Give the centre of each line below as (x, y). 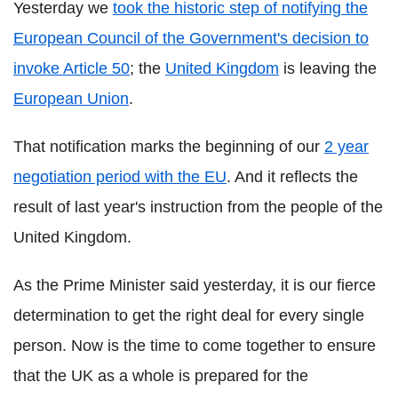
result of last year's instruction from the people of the (198, 207)
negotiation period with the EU (120, 177)
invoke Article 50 (72, 69)
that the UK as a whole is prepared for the (161, 376)
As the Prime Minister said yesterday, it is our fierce (195, 286)
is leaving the (328, 69)
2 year (346, 147)
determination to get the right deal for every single (189, 316)
